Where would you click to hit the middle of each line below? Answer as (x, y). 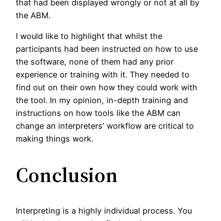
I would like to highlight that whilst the (89, 36)
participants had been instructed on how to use (107, 49)
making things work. (55, 139)
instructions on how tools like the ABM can (98, 113)
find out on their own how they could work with (107, 88)
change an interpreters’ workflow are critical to (105, 126)
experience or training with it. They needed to (103, 75)
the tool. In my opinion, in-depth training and (102, 100)
